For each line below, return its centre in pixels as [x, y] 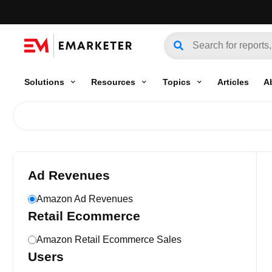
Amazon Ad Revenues [85, 199]
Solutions [44, 82]
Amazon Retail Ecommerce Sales [109, 240]
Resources [114, 82]
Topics [176, 82]
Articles [233, 82]
